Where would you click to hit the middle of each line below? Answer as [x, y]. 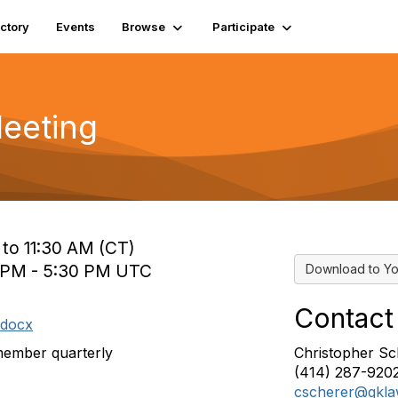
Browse [143, 27]
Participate [243, 27]
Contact [343, 318]
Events [76, 27]
